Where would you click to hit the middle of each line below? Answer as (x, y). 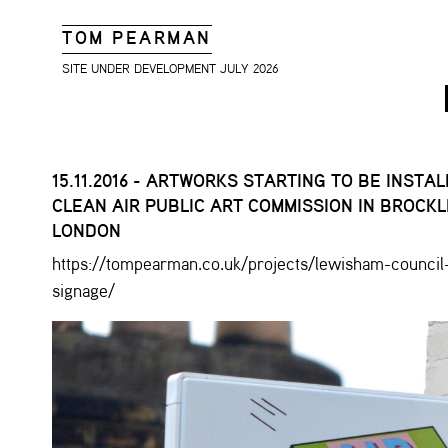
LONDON (86, 231)
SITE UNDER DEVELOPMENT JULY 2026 (170, 69)
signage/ (83, 291)
